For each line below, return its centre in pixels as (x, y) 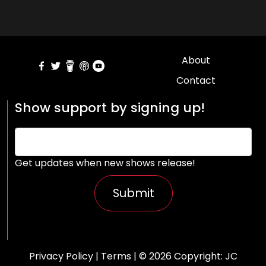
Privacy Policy (61, 256)
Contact (196, 80)
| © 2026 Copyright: (178, 256)
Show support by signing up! (110, 108)
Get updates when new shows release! (105, 163)
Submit (133, 193)
